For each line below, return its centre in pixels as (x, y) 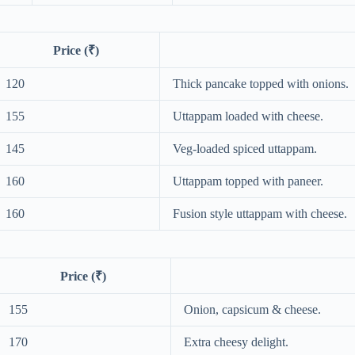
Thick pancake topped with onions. (261, 84)
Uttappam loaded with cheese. (248, 116)
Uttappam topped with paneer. (248, 181)
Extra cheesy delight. (236, 342)
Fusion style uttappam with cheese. (260, 214)
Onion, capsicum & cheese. (252, 310)
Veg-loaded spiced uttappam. (245, 149)
